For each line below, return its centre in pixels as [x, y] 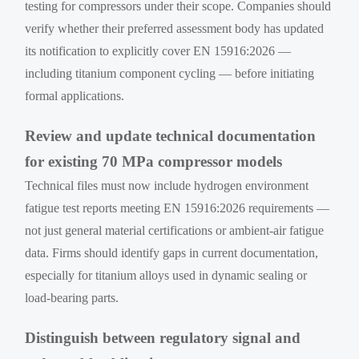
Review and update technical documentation [171, 136]
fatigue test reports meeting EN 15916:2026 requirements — [177, 208]
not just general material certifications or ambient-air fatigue [175, 231]
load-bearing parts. [72, 298]
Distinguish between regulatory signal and [163, 338]
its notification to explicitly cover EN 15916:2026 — [158, 51]
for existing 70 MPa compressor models [154, 162]
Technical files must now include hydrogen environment [167, 186]
